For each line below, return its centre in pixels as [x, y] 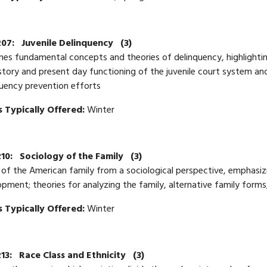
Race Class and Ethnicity [73, 256]
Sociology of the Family [72, 157]
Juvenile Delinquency [68, 44]
